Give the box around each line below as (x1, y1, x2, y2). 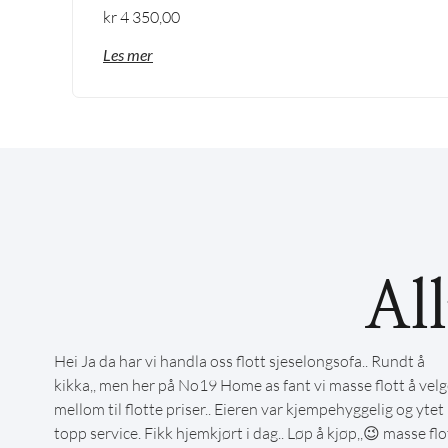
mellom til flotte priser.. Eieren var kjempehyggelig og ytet (53, 399, 444, 420)
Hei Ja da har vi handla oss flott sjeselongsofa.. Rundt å (53, 351, 425, 372)
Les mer (103, 45, 153, 65)
